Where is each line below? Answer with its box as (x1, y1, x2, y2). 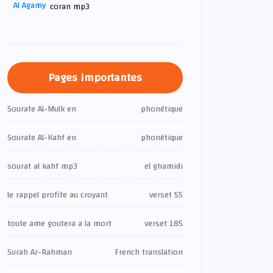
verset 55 (149, 187, 183, 203)
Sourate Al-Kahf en (7, 130, 76, 146)
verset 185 (144, 216, 183, 232)
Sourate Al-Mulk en (7, 101, 76, 117)
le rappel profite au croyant (7, 187, 108, 203)
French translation (115, 244, 183, 260)
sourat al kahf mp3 (7, 158, 77, 174)
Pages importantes (48, 68, 142, 88)
